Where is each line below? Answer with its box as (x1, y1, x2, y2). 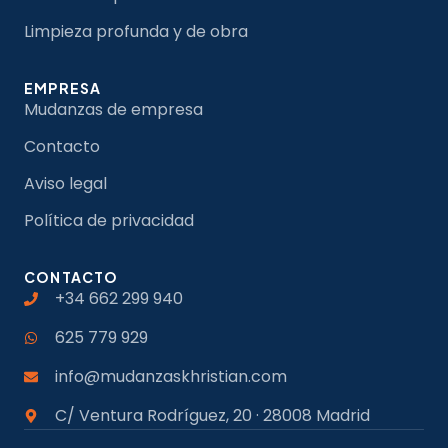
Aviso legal (24, 172, 107, 196)
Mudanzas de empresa (24, 98, 203, 122)
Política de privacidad (24, 209, 194, 233)
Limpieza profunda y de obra (24, 20, 248, 44)
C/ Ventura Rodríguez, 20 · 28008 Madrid (54, 404, 370, 428)
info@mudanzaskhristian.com (54, 365, 287, 389)
